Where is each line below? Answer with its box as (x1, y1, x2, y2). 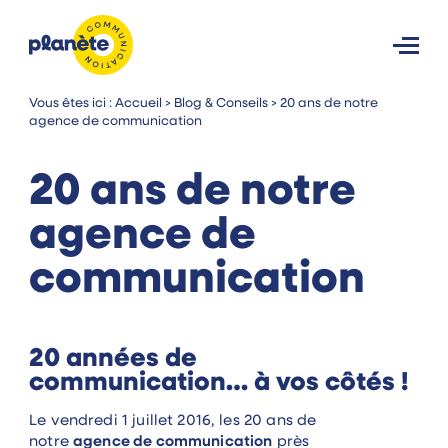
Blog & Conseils (174, 97, 269, 110)
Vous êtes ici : (29, 97, 116, 110)
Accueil (115, 97, 163, 110)
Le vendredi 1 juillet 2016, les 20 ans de (29, 414, 317, 429)
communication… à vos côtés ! (29, 370, 409, 397)
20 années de (29, 346, 198, 373)
